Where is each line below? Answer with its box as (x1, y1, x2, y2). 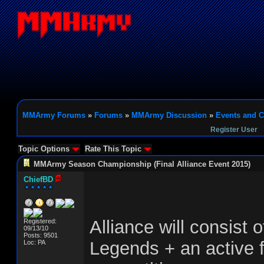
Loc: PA (24, 239, 45, 246)
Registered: (24, 217, 57, 225)
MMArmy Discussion (131, 111, 207, 120)
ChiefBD (24, 175, 53, 184)
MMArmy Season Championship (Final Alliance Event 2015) (34, 160, 250, 169)
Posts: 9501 (24, 232, 58, 239)
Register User (210, 126, 258, 134)
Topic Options (18, 144, 72, 153)
